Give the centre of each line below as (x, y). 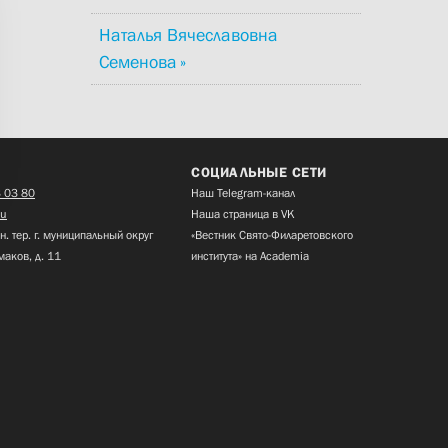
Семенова (138, 62)
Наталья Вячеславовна (188, 35)
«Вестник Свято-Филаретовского (272, 235)
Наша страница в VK (243, 214)
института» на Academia (250, 256)
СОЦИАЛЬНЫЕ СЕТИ (259, 172)
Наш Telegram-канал (243, 193)
